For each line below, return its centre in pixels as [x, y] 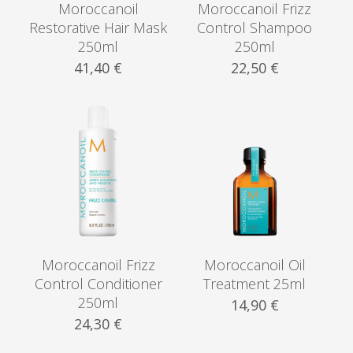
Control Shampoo [255, 28]
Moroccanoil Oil [255, 264]
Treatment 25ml [255, 283]
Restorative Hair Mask [98, 28]
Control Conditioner [98, 283]
